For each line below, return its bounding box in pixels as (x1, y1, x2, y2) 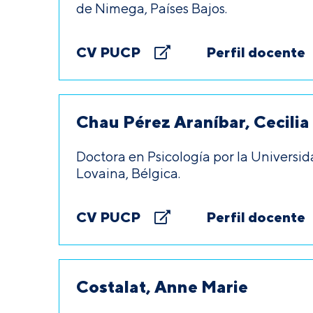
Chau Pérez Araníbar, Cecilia (76, 111, 310, 132)
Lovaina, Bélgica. (76, 165, 180, 181)
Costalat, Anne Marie (76, 276, 248, 297)
